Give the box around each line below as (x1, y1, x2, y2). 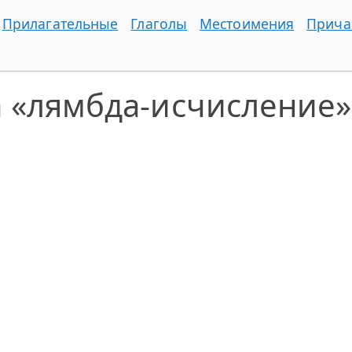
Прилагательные (2, 14, 119, 33)
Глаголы (130, 14, 188, 33)
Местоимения (200, 14, 295, 33)
